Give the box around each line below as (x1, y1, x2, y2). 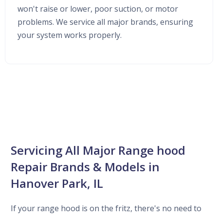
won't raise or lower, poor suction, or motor (18, 3, 178, 14)
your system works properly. (18, 29, 122, 40)
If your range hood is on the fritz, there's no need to (11, 202, 202, 214)
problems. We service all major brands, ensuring (18, 16, 193, 27)
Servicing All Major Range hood (11, 142, 186, 158)
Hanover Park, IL (11, 175, 104, 191)
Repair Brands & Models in (11, 158, 160, 175)
